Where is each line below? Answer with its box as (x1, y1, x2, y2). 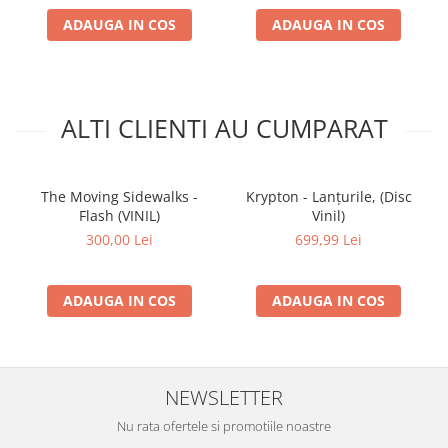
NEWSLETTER (165, 383, 283, 411)
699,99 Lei (295, 230, 362, 249)
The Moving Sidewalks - (41, 187, 198, 206)
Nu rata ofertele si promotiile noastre (117, 417, 331, 435)
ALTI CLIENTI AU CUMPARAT (60, 111, 388, 145)
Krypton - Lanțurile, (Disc (245, 187, 412, 206)
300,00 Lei (86, 230, 153, 249)
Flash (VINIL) (79, 206, 160, 225)
